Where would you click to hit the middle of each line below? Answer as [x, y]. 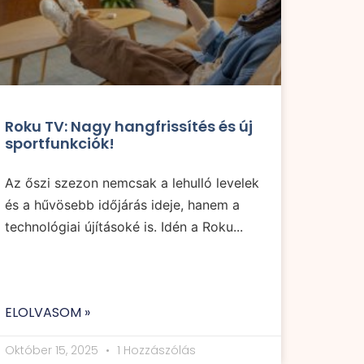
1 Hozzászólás [155, 351]
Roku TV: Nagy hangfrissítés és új [129, 127]
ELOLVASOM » [48, 313]
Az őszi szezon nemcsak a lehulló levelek [132, 183]
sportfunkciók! [60, 144]
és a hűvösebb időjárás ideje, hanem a [122, 205]
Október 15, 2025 [53, 351]
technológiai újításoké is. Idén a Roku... [124, 227]
